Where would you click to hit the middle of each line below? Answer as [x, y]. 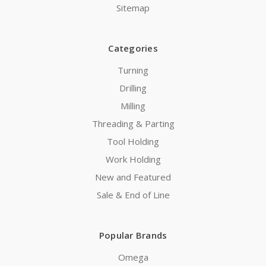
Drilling [133, 88]
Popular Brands [133, 235]
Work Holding [133, 159]
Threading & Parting [133, 123]
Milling [133, 105]
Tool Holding [133, 141]
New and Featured [133, 177]
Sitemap [133, 7]
